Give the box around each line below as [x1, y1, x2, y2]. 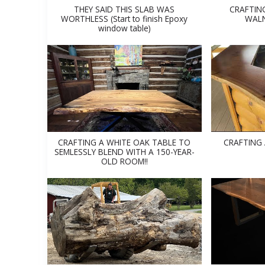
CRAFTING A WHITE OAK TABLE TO [58, 136, 191, 148]
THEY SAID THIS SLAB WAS [74, 4, 175, 15]
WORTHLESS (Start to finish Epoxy [61, 13, 188, 25]
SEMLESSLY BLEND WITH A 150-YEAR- [54, 146, 195, 157]
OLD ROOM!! [101, 155, 148, 167]
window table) [98, 22, 151, 34]
